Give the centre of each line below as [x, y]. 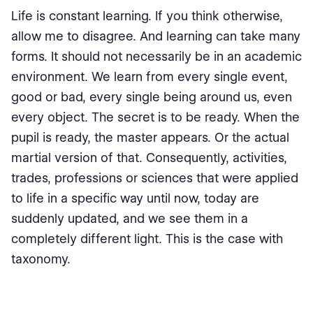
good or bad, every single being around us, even [152, 97]
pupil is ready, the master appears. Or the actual [150, 137]
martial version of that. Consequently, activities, [149, 158]
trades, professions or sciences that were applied [155, 178]
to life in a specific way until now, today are [135, 198]
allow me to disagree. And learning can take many [156, 36]
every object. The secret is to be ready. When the [155, 117]
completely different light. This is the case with [147, 239]
